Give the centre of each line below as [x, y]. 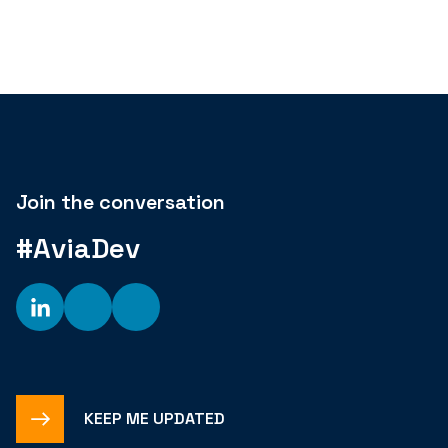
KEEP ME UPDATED [155, 419]
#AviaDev [78, 248]
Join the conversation [121, 201]
